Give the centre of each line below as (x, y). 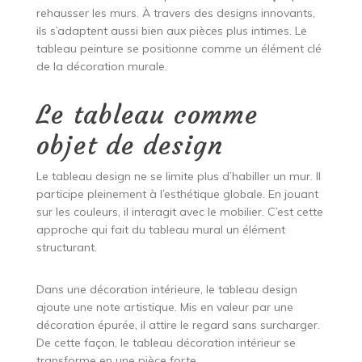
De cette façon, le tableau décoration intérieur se (166, 343)
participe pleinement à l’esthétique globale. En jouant (177, 194)
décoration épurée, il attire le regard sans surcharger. (178, 325)
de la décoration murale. (101, 67)
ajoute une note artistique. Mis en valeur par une (164, 307)
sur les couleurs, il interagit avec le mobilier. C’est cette (179, 212)
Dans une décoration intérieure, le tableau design (166, 290)
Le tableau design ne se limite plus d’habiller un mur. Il (178, 177)
